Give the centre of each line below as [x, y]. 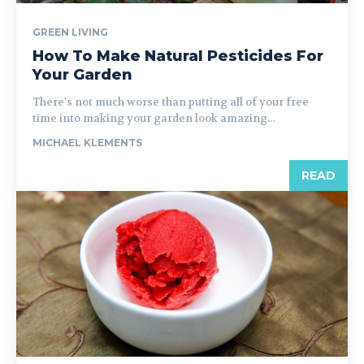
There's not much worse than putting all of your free [171, 102]
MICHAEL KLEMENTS [87, 143]
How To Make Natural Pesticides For [178, 56]
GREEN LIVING [70, 32]
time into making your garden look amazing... [154, 118]
